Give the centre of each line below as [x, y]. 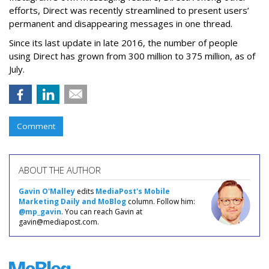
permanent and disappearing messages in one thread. [121, 23]
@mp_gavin [40, 211]
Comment [36, 126]
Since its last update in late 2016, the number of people [123, 42]
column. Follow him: [161, 201]
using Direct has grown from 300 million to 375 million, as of [132, 56]
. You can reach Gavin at [102, 211]
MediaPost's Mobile [133, 191]
